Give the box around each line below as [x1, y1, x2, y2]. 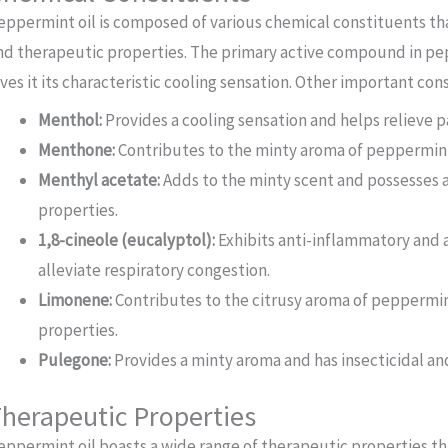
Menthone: [38, 139, 116, 162]
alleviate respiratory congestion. [38, 259, 271, 282]
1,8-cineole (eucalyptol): [38, 229, 216, 252]
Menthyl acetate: [38, 169, 161, 192]
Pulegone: [38, 349, 112, 372]
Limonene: [38, 289, 113, 312]
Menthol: [38, 109, 103, 132]
